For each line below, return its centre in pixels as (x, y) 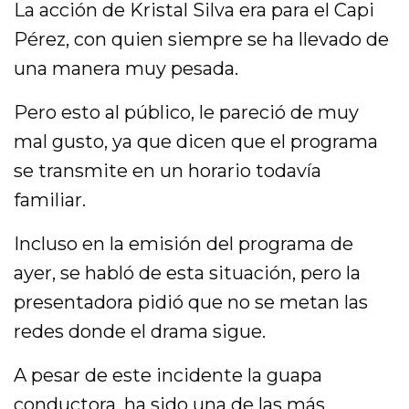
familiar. (50, 199)
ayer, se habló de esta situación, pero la (188, 273)
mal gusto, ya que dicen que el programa (196, 141)
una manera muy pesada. (126, 68)
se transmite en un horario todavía (168, 170)
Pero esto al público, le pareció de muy (187, 112)
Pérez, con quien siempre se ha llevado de (202, 39)
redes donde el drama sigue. (140, 331)
